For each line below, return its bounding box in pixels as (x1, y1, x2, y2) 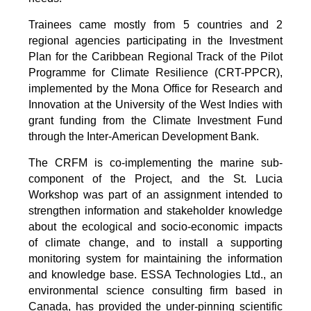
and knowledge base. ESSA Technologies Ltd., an (28, 268, 283, 280)
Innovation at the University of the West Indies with (28, 98, 283, 110)
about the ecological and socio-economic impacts (28, 220, 283, 233)
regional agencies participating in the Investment (28, 34, 283, 47)
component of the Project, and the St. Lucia (28, 172, 283, 185)
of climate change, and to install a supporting (28, 236, 283, 249)
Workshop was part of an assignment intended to (28, 188, 283, 201)
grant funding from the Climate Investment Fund (28, 114, 283, 126)
